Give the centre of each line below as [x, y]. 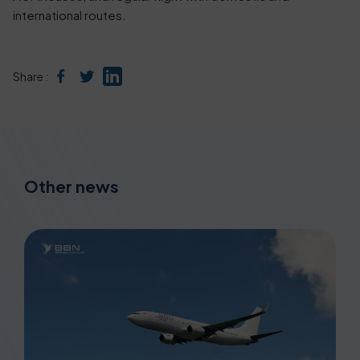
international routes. [70, 15]
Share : [31, 76]
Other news [72, 186]
